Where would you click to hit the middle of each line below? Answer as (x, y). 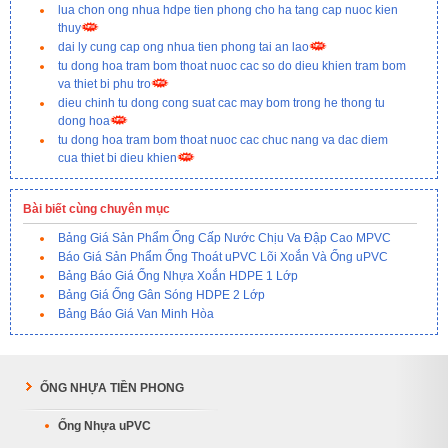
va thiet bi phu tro (104, 83)
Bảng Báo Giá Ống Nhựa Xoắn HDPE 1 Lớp (178, 275)
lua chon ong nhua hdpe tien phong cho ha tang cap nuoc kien (228, 9)
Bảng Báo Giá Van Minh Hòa (136, 313)
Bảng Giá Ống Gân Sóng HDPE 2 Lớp (161, 294)
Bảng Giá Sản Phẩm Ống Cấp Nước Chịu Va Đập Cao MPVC (224, 237)
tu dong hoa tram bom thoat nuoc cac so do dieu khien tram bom (232, 65)
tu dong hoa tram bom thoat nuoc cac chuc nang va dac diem (223, 139)
